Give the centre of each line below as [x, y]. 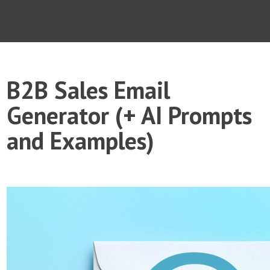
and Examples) [81, 140]
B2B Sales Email [89, 90]
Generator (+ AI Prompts [130, 115]
